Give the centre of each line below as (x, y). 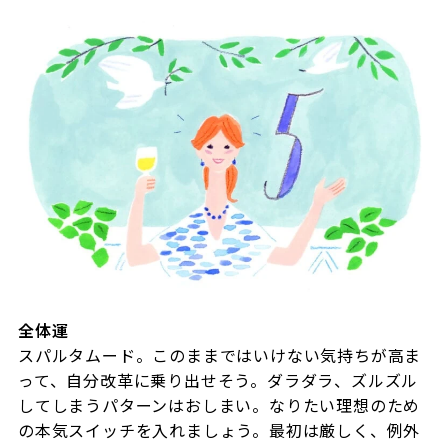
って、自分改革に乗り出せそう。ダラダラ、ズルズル (218, 379)
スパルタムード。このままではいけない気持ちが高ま (219, 354)
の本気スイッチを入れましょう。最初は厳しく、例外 (219, 429)
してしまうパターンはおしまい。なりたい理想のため (219, 404)
